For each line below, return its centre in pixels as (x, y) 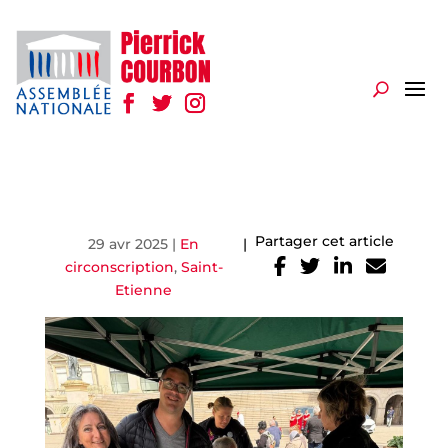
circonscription (119, 266)
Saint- (201, 266)
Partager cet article (325, 240)
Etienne (144, 289)
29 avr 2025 (128, 243)
